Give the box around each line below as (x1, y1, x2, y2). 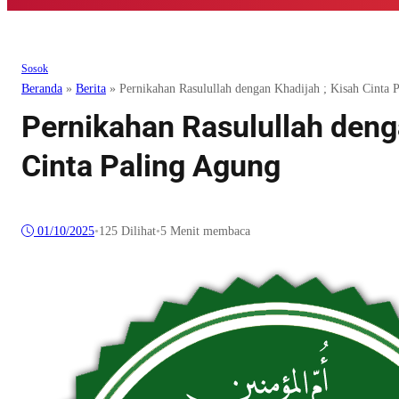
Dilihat (118, 224, 156, 239)
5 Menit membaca (160, 224, 250, 239)
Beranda (21, 82, 62, 96)
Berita (76, 82, 106, 96)
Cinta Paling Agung (21, 148, 281, 184)
